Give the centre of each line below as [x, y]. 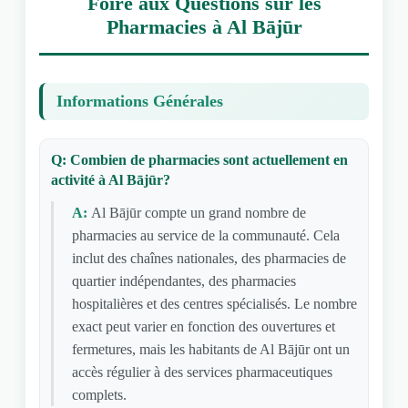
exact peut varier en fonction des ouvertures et [203, 326]
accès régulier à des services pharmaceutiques [202, 372]
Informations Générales [139, 101]
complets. [99, 395]
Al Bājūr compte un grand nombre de [198, 213]
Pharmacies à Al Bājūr [204, 27]
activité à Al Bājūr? [110, 180]
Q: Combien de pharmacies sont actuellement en [199, 160]
